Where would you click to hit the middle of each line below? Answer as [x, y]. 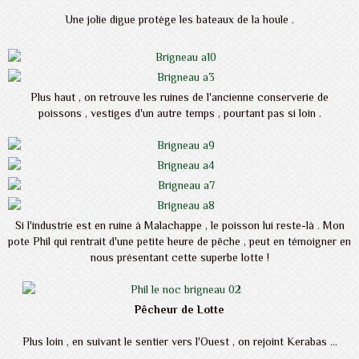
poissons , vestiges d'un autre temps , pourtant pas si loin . [179, 113]
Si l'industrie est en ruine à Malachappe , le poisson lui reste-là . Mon [179, 226]
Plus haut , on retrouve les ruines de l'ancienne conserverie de [179, 97]
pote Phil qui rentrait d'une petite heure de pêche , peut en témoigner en [179, 242]
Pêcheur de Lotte [179, 310]
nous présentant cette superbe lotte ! [179, 258]
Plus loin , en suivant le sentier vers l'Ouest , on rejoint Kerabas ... [179, 342]
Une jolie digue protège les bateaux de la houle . [179, 20]
